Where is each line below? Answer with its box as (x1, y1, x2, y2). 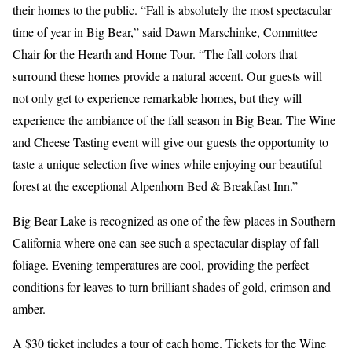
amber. (13, 300, 46, 317)
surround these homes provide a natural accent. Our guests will (13, 68, 322, 85)
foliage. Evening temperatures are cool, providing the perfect (13, 256, 309, 273)
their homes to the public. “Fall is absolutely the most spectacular (13, 2, 332, 19)
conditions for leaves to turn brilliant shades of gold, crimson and (13, 278, 331, 295)
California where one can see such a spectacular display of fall (13, 234, 319, 251)
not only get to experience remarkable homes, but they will (13, 90, 302, 107)
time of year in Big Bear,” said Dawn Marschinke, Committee (13, 24, 317, 41)
